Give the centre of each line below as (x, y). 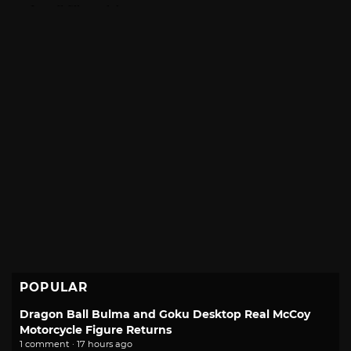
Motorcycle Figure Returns (96, 330)
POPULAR (54, 288)
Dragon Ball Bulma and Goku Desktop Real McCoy (165, 315)
